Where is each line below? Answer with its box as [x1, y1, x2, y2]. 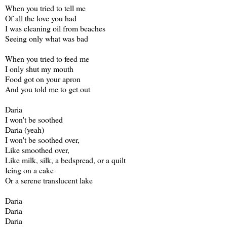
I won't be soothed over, [5, 134, 80, 145]
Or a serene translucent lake [5, 175, 93, 185]
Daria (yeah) [5, 124, 44, 135]
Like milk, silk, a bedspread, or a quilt [5, 155, 126, 165]
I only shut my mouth [5, 63, 73, 74]
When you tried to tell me [5, 3, 86, 13]
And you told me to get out [5, 84, 90, 94]
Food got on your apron [5, 73, 81, 84]
